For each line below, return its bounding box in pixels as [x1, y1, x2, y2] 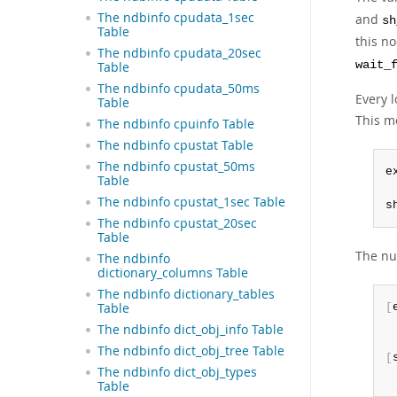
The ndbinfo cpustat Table [97, 136, 253, 153]
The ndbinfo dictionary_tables [97, 285, 275, 302]
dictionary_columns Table [97, 264, 248, 281]
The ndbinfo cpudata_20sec [97, 44, 261, 61]
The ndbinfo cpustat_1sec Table [97, 193, 285, 210]
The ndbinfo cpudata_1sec [97, 9, 254, 26]
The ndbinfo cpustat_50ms [97, 158, 255, 175]
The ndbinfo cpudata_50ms [97, 80, 260, 97]
